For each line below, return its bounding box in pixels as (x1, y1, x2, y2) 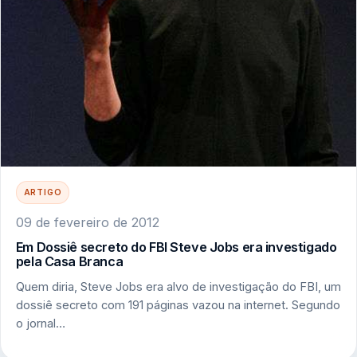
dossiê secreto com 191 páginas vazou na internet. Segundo (15, 297, 340, 312)
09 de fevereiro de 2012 (15, 214, 159, 230)
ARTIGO (23, 187, 62, 198)
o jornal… (15, 316, 65, 331)
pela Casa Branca (15, 253, 124, 270)
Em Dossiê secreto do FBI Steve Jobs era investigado (15, 239, 337, 256)
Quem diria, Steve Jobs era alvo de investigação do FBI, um (15, 279, 341, 294)
